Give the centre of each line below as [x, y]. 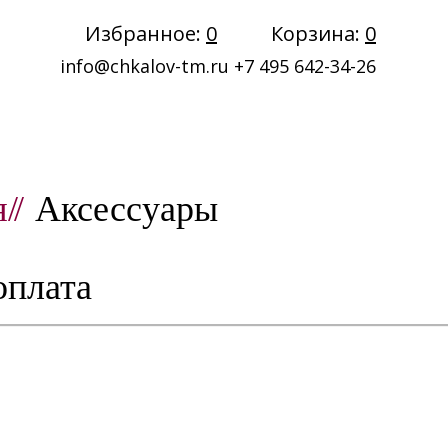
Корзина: [318, 33]
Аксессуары [126, 209]
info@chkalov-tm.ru [144, 66]
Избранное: [145, 33]
